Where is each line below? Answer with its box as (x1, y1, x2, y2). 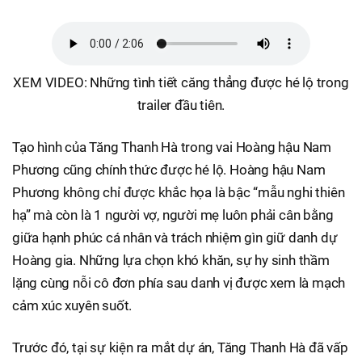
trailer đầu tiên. (137, 97, 225, 114)
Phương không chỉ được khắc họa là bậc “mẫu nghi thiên (12, 184, 345, 201)
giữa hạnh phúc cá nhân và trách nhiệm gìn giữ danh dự (12, 229, 338, 246)
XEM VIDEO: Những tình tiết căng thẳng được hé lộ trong (13, 74, 349, 91)
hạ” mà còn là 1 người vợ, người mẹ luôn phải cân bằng (12, 207, 334, 224)
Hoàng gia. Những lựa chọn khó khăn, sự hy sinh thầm (12, 252, 330, 269)
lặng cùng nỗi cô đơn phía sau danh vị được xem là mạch (12, 275, 346, 292)
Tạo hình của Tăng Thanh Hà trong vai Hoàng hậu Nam (12, 139, 331, 156)
